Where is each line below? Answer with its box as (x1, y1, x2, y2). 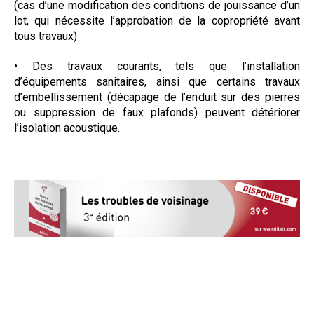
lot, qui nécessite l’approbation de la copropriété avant (14, 13, 300, 27)
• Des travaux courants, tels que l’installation (14, 59, 300, 73)
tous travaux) (14, 29, 77, 43)
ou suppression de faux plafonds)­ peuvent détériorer (14, 105, 300, 119)
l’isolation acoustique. (14, 121, 120, 135)
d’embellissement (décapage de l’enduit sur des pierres (14, 90, 300, 104)
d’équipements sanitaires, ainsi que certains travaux (14, 74, 300, 88)
